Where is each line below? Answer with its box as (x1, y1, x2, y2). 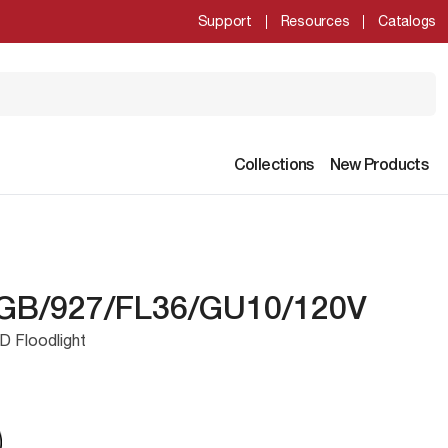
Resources (280, 13, 350, 29)
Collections (233, 158, 314, 173)
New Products (329, 158, 428, 173)
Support (197, 13, 252, 29)
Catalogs (378, 13, 436, 29)
